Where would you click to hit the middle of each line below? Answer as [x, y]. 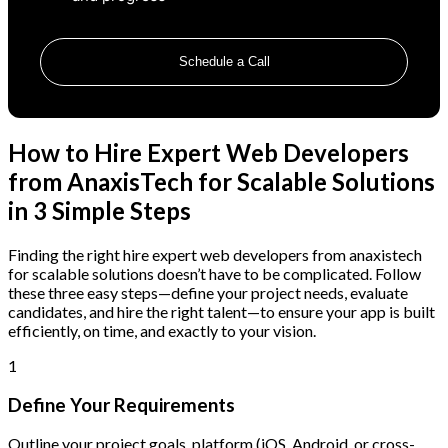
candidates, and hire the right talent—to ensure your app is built [221, 311]
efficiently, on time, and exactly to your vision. [162, 330]
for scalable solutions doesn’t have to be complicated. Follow [214, 273]
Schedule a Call [224, 62]
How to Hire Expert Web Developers [208, 152]
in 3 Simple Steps [99, 210]
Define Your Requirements [121, 404]
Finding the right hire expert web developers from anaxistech [215, 254]
